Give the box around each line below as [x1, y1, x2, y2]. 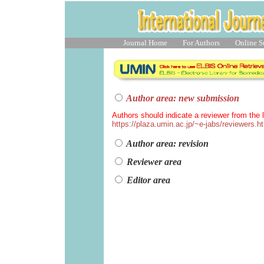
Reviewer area [127, 156, 181, 167]
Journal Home [123, 39, 167, 47]
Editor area [124, 174, 170, 185]
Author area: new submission [126, 93, 239, 103]
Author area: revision [126, 138, 209, 148]
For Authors [182, 39, 220, 47]
